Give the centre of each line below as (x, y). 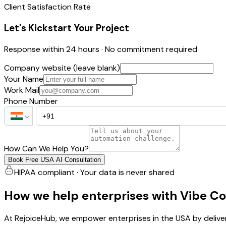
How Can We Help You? (46, 148)
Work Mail (22, 90)
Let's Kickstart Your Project (67, 28)
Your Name (24, 79)
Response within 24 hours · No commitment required (101, 49)
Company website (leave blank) (62, 68)
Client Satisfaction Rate (47, 7)
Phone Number (31, 101)
